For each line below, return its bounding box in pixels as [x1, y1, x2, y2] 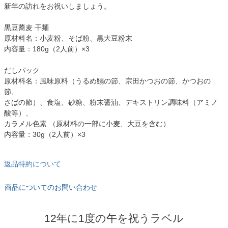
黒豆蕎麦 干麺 [4, 23, 49, 32]
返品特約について [4, 160, 61, 168]
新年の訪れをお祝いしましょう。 [4, 2, 111, 11]
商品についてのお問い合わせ [5, 183, 97, 192]
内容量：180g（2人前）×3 [4, 45, 90, 53]
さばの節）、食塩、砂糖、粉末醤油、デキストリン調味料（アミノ [4, 98, 218, 107]
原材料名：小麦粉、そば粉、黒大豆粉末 [4, 34, 132, 43]
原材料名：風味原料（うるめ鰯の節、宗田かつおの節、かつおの [4, 77, 211, 85]
